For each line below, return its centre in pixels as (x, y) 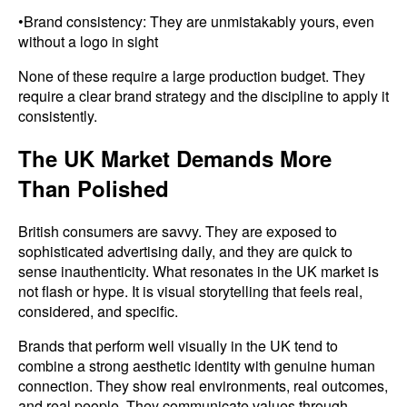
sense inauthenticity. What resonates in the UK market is (199, 272)
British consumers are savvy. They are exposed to (178, 232)
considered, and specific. (98, 312)
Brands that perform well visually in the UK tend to (178, 346)
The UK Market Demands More (175, 159)
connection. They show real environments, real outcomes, (203, 386)
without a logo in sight (88, 41)
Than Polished (94, 189)
